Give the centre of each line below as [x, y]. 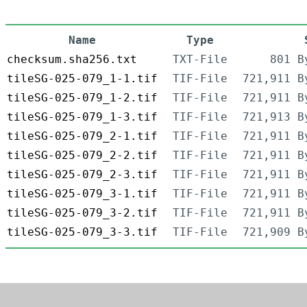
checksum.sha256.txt [72, 60]
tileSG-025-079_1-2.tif [82, 98]
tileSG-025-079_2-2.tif [82, 156]
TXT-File [200, 60]
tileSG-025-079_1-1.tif [82, 79]
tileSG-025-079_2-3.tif [82, 175]
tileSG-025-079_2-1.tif [82, 136]
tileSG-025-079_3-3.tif [82, 232]
